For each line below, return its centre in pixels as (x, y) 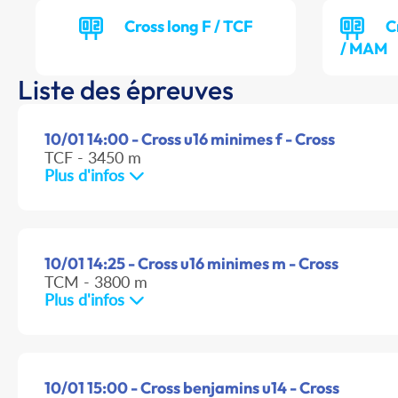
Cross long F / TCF (188, 27)
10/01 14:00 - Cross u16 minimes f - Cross (190, 139)
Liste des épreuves (126, 90)
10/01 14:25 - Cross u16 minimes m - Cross (191, 264)
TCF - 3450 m (93, 158)
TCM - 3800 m (96, 282)
